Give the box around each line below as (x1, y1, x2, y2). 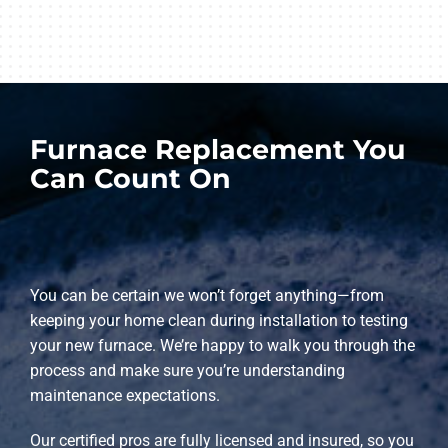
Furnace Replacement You (29, 132, 406, 166)
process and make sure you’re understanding (29, 360, 345, 380)
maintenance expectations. (29, 385, 220, 405)
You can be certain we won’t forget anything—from (29, 285, 384, 305)
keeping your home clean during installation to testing (29, 310, 408, 330)
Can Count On (29, 161, 231, 195)
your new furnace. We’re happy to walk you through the (29, 335, 415, 355)
